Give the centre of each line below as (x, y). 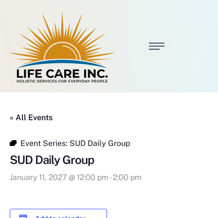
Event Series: (45, 144)
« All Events (31, 118)
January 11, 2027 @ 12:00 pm (59, 178)
